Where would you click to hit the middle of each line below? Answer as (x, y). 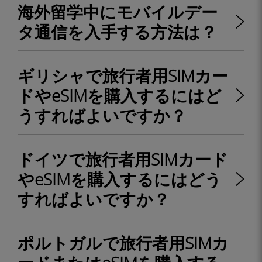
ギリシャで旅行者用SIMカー (123, 75)
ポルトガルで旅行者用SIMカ (123, 243)
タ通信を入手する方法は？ (117, 32)
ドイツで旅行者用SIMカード (123, 159)
